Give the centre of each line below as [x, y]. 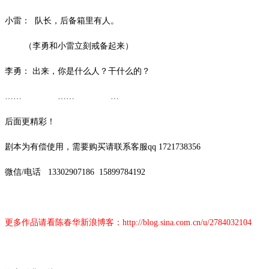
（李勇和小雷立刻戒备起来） [79, 46]
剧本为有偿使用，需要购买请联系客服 [76, 147]
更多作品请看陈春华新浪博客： [64, 222]
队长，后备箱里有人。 [77, 20]
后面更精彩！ [30, 121]
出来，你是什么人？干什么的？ [91, 71]
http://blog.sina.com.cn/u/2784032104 [187, 222]
